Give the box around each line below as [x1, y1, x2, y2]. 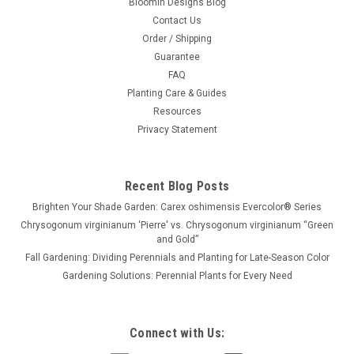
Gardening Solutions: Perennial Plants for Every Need [62, 270, 292, 282]
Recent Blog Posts [124, 179, 230, 194]
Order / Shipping [142, 33, 212, 45]
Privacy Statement [137, 124, 217, 136]
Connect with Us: [130, 326, 224, 341]
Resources [153, 106, 201, 118]
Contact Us [153, 15, 201, 27]
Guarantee [154, 51, 200, 63]
